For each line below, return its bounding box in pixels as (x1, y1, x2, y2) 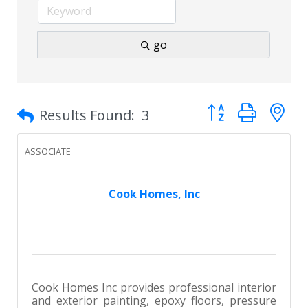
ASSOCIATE (25, 145, 71, 158)
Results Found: (39, 106, 135, 125)
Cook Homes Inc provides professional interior (32, 280, 276, 296)
